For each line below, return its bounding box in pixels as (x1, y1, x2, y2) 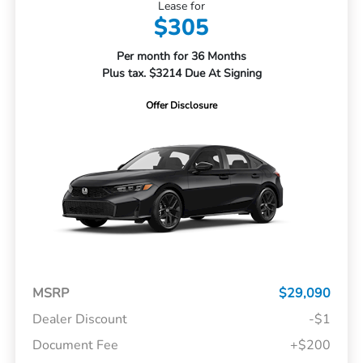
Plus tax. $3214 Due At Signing (101, 66, 262, 82)
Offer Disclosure (146, 99, 217, 113)
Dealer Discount (32, 310, 127, 329)
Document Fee (32, 336, 118, 355)
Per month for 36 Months (117, 49, 246, 65)
